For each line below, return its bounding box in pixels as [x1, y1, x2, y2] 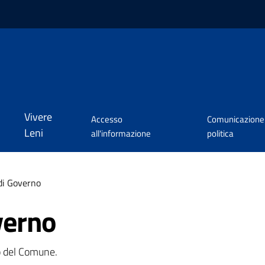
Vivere [24, 109, 52, 125]
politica [207, 127, 234, 141]
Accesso [91, 112, 122, 127]
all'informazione [91, 127, 151, 141]
